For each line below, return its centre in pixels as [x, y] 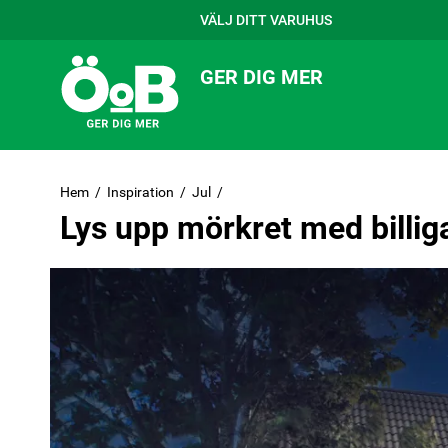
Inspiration [140, 192]
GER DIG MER [261, 76]
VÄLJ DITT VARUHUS [266, 20]
